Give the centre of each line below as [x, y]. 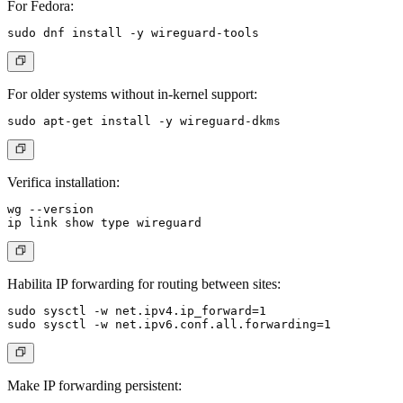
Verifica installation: [63, 183]
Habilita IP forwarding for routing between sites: [144, 284]
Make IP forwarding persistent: [94, 386]
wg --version [50, 210]
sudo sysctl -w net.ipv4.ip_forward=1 [137, 311]
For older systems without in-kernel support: [132, 94]
